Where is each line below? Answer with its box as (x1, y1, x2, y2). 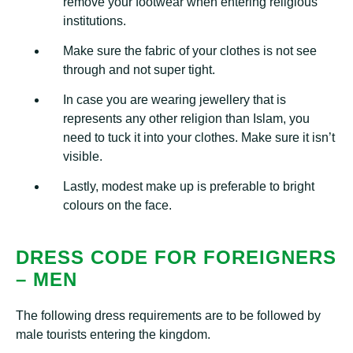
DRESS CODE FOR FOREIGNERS (16, 247, 336, 268)
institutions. (63, 14, 126, 28)
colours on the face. (63, 199, 172, 212)
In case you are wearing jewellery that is (63, 93, 286, 106)
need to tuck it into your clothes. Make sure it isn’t (63, 131, 335, 144)
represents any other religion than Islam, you (63, 112, 310, 125)
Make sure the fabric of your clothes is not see (63, 44, 317, 58)
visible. (63, 150, 102, 163)
